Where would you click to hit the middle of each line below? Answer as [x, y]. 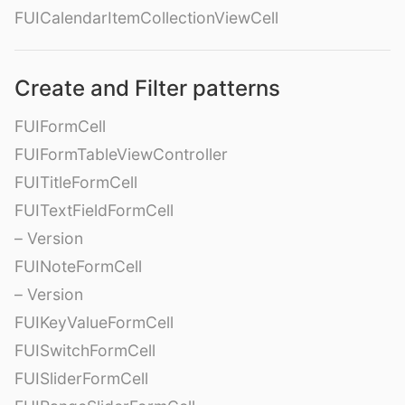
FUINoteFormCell [78, 266]
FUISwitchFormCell [85, 350]
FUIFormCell [60, 126]
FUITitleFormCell [76, 182]
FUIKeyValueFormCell [94, 322]
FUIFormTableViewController [121, 154]
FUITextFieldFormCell [94, 210]
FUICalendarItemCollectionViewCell [146, 17]
